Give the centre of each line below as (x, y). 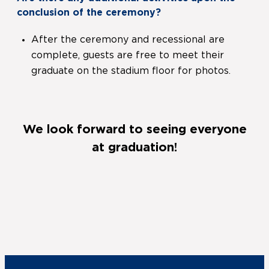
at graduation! (134, 148)
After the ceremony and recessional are (128, 40)
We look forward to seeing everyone (134, 130)
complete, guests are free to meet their (128, 56)
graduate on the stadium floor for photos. (131, 71)
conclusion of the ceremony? (89, 13)
